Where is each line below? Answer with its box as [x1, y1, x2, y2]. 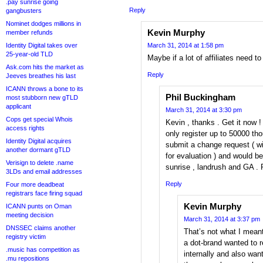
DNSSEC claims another [6, 224, 76, 231]
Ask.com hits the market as [6, 63, 84, 70]
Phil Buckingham [166, 92, 235, 103]
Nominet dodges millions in [6, 20, 81, 27]
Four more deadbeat [6, 181, 64, 188]
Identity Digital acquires [6, 137, 72, 144]
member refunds [6, 29, 53, 36]
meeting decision [6, 211, 53, 218]
